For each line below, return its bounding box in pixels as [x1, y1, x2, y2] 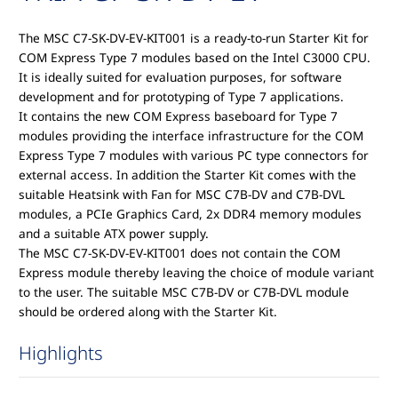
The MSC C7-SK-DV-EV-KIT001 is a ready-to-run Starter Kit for [19, 29, 370, 47]
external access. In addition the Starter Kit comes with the [19, 166, 357, 184]
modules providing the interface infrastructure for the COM [19, 127, 364, 145]
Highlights [19, 340, 104, 366]
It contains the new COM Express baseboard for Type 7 [19, 107, 338, 125]
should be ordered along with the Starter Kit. [19, 303, 278, 321]
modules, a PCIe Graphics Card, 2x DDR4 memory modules [19, 205, 362, 223]
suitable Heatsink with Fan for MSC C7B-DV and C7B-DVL [19, 186, 346, 203]
